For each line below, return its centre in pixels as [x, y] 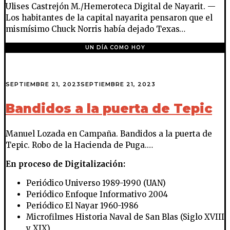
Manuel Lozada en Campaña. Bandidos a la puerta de [109, 134]
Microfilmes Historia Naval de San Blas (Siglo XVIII [125, 217]
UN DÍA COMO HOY [115, 48]
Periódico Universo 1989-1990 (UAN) [96, 183]
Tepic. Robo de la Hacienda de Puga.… [79, 145]
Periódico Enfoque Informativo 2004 [97, 195]
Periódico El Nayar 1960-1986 [82, 206]
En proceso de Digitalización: [65, 164]
